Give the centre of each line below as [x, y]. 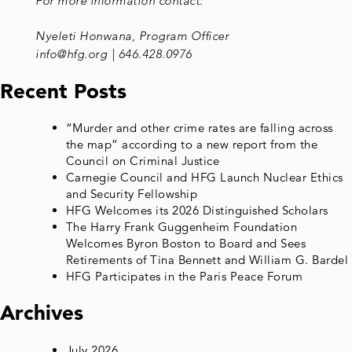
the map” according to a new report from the [191, 145]
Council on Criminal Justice [142, 161]
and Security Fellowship [131, 194]
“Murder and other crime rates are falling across [199, 128]
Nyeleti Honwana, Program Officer [132, 36]
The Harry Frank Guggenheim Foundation [181, 227]
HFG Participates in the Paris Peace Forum [184, 277]
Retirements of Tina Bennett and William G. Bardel [207, 260]
